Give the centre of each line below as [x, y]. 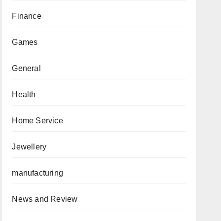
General [26, 68]
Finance [27, 16]
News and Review [45, 199]
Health [24, 94]
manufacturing [37, 173]
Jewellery [29, 147]
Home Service [37, 120]
